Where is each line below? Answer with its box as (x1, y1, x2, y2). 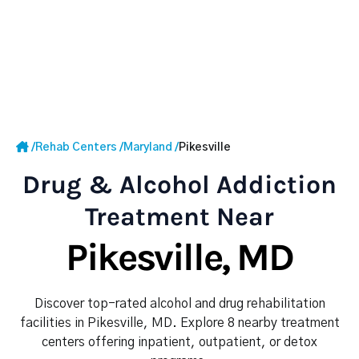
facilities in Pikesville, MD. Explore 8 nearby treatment (19, 317, 340, 329)
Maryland (123, 142, 172, 153)
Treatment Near (85, 202, 274, 232)
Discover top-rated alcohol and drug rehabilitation (34, 297, 325, 310)
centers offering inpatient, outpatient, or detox (42, 336, 317, 349)
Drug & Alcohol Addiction (22, 170, 337, 200)
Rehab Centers (35, 142, 117, 153)
